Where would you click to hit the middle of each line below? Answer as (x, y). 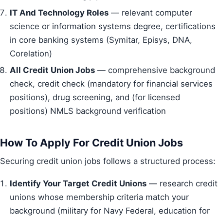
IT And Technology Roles (59, 12)
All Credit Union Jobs (52, 70)
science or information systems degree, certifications (113, 26)
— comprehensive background (155, 70)
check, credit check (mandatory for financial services (111, 84)
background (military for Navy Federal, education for (110, 211)
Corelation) (31, 53)
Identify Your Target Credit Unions (78, 184)
